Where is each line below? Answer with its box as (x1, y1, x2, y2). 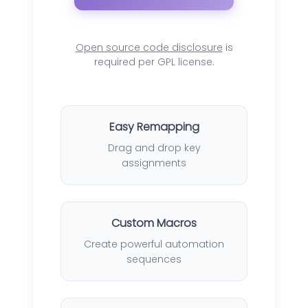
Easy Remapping (109, 118, 199, 135)
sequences (126, 252, 181, 266)
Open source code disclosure (75, 40, 223, 54)
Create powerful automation (84, 236, 224, 251)
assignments (122, 155, 186, 170)
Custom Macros (111, 214, 197, 231)
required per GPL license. (93, 54, 214, 69)
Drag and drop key (107, 140, 201, 155)
